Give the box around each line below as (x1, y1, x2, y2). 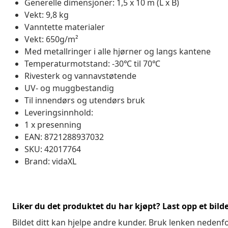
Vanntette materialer (24, 21, 105, 33)
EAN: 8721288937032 (24, 131, 104, 142)
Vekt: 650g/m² (24, 33, 78, 45)
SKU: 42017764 (24, 143, 81, 155)
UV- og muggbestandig (24, 82, 114, 94)
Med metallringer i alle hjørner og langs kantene (24, 45, 211, 57)
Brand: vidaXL (24, 155, 76, 167)
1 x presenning (24, 119, 81, 130)
